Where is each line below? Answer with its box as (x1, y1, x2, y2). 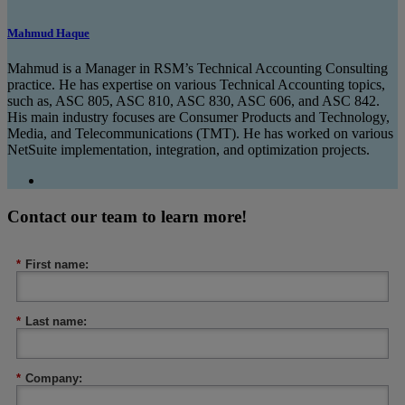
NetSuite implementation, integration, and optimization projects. (7, 142, 370, 158)
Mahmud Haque (7, 26, 89, 41)
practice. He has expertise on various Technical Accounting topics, (7, 77, 385, 93)
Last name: (25, 315, 87, 329)
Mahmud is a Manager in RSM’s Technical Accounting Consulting (7, 61, 388, 77)
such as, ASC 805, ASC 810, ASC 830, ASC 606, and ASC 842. (7, 93, 380, 109)
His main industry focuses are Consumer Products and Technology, (7, 109, 390, 126)
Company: (25, 372, 82, 386)
